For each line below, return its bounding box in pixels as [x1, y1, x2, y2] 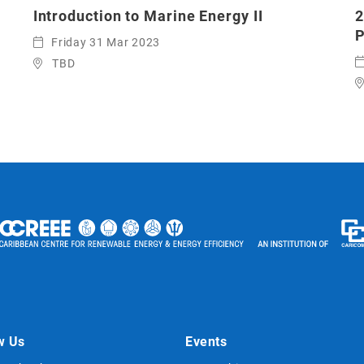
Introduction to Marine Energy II [32, 7, 263, 25]
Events [185, 333, 227, 349]
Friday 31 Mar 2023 [51, 36, 160, 50]
